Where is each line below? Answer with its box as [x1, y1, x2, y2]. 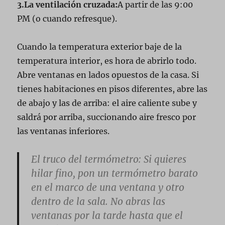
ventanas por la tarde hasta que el [31, 209, 183, 221]
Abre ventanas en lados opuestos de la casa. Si [17, 70, 199, 80]
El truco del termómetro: [31, 153, 142, 165]
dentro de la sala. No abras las [31, 195, 166, 207]
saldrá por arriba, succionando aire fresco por [17, 112, 196, 122]
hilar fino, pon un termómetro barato [31, 167, 198, 179]
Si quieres [141, 153, 187, 165]
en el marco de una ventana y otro [31, 181, 185, 193]
